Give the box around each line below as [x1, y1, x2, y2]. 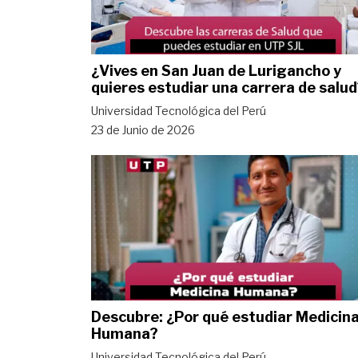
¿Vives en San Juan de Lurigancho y [91, 62, 341, 79]
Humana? [91, 324, 158, 342]
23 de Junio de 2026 [91, 122, 195, 137]
